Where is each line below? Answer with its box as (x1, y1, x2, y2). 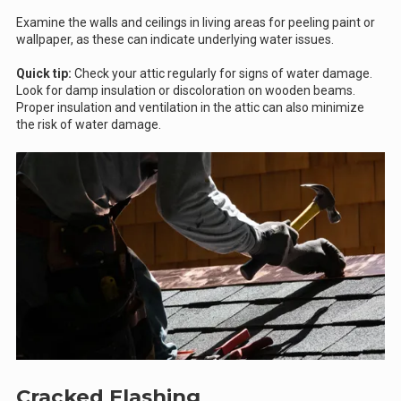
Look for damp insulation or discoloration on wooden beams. (16, 83, 355, 98)
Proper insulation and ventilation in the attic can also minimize (16, 100, 364, 115)
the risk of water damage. (16, 117, 161, 132)
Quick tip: (16, 66, 72, 81)
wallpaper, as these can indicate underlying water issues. (16, 32, 334, 47)
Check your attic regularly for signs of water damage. (72, 66, 372, 81)
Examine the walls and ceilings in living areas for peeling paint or (16, 15, 375, 30)
